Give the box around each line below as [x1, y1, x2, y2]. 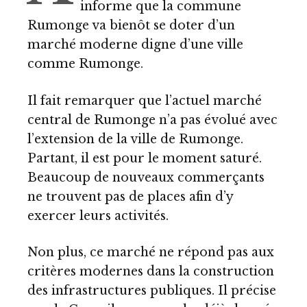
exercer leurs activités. [27, 208, 169, 223]
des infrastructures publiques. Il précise [27, 283, 276, 299]
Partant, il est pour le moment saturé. [27, 150, 262, 166]
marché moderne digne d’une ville [27, 37, 243, 53]
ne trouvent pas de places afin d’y [27, 188, 233, 204]
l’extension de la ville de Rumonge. [27, 131, 243, 147]
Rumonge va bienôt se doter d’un [27, 18, 235, 34]
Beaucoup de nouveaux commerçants [27, 169, 265, 185]
